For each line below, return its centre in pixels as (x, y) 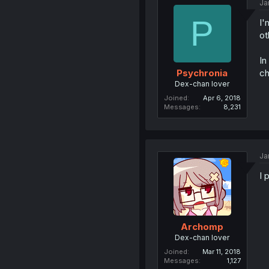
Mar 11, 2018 (221, 251)
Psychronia (202, 73)
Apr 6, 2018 (222, 98)
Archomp (202, 226)
